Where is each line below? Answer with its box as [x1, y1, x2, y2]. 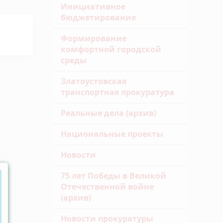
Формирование [61, 33, 126, 44]
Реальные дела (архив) [61, 108, 156, 118]
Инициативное [61, 1, 125, 12]
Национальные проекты [61, 128, 163, 139]
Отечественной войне [61, 181, 154, 192]
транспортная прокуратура [61, 87, 174, 98]
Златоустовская [61, 76, 126, 87]
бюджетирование [61, 12, 136, 23]
